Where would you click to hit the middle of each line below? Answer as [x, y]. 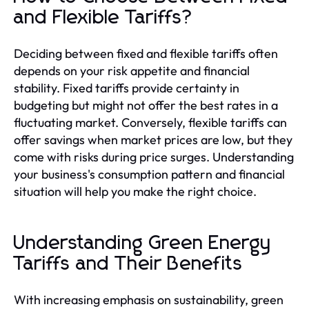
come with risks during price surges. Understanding [154, 157]
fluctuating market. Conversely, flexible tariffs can [150, 122]
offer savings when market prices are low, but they [153, 139]
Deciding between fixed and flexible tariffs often [146, 53]
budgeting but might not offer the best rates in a [146, 105]
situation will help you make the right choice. [135, 191]
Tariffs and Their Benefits [128, 264]
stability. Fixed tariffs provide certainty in [127, 88]
